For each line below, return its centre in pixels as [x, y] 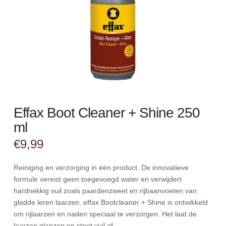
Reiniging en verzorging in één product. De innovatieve [101, 168]
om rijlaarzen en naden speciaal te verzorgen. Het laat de [105, 214]
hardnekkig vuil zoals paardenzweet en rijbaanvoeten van [105, 191]
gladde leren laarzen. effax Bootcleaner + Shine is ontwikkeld [110, 203]
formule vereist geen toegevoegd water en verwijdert [97, 179]
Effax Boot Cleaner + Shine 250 [107, 113]
